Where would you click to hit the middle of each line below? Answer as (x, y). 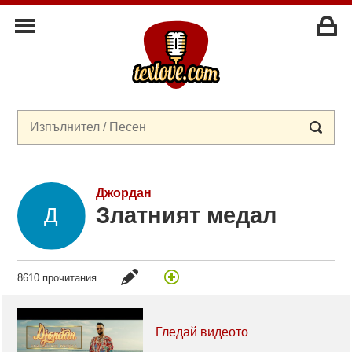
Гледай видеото (202, 332)
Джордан (123, 192)
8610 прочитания (57, 277)
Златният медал (186, 216)
